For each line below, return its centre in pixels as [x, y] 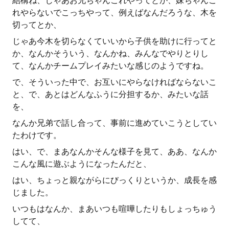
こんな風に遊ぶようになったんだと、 [82, 164]
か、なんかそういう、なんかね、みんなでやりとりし [110, 53]
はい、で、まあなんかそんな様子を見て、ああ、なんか [114, 152]
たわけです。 [37, 135]
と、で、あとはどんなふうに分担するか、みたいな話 [110, 94]
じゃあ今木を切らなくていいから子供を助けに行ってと [114, 41]
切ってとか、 [37, 25]
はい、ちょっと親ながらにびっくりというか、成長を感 [114, 180]
